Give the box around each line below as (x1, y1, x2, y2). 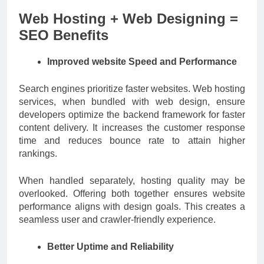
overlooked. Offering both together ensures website (19, 188, 245, 199)
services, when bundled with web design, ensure (19, 96, 245, 107)
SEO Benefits (19, 27, 108, 43)
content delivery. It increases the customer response (19, 122, 245, 133)
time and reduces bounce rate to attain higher (19, 135, 245, 146)
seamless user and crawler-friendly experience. (19, 214, 216, 225)
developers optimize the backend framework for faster (19, 109, 245, 120)
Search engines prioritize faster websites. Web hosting (19, 83, 245, 94)
